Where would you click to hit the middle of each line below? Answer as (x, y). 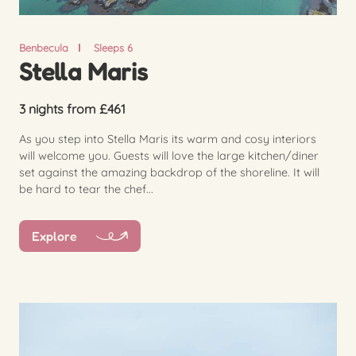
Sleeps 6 (113, 47)
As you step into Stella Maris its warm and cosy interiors (168, 139)
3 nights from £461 (72, 108)
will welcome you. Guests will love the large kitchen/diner (169, 155)
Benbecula (44, 47)
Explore (54, 236)
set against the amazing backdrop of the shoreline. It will (169, 172)
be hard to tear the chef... (86, 189)
